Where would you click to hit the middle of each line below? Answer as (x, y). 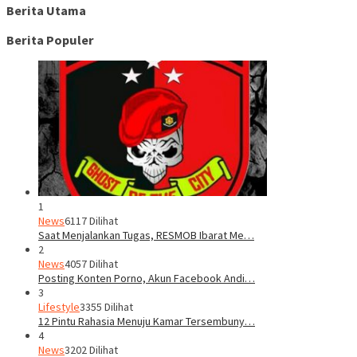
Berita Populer (50, 39)
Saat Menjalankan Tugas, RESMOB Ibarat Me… (146, 235)
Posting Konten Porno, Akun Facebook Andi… (147, 278)
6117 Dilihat (91, 220)
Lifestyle (59, 306)
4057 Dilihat (91, 263)
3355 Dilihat (106, 306)
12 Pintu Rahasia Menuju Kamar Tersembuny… (147, 321)
